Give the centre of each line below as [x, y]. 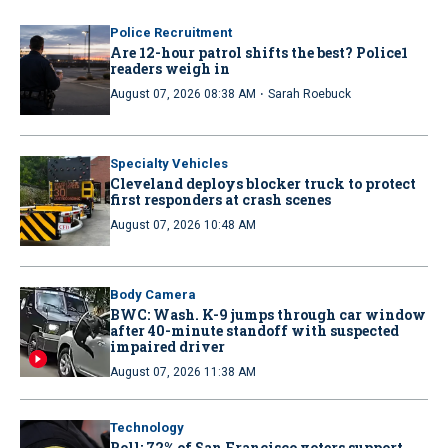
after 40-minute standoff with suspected [254, 330]
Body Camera [153, 294]
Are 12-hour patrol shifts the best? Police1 [259, 52]
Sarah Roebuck [309, 93]
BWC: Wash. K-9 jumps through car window [268, 314]
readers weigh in [170, 68]
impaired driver [167, 346]
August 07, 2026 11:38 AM [183, 371]
